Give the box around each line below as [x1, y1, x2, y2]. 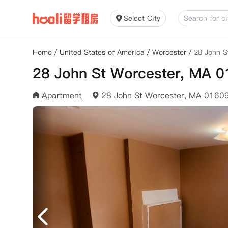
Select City [124, 13, 160, 23]
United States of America [60, 47, 145, 58]
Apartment [42, 90, 82, 101]
